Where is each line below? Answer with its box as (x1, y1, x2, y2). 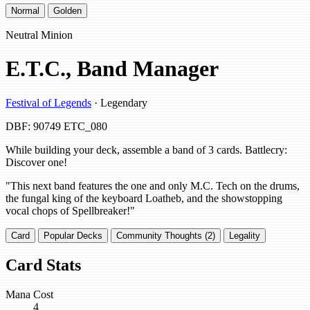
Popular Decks (44, 230, 102, 241)
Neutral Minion (6, 28, 73, 41)
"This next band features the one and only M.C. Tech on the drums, (6, 179, 300, 192)
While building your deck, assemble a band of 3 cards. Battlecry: (6, 143, 287, 156)
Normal (11, 5, 39, 16)
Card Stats (6, 256, 81, 275)
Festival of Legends (6, 96, 91, 109)
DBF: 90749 (6, 120, 61, 132)
